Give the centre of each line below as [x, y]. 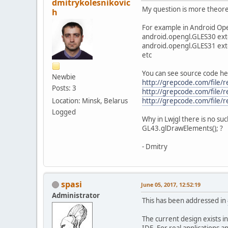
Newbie [64, 77]
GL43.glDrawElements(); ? [182, 128]
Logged [64, 112]
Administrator [76, 195]
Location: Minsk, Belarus [90, 101]
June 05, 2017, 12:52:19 [171, 184]
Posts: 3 [64, 88]
